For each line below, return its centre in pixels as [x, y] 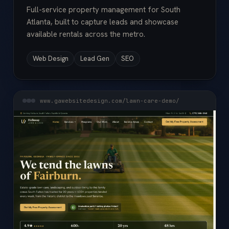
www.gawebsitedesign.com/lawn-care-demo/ [109, 100]
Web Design [50, 59]
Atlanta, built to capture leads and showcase [102, 22]
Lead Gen [95, 59]
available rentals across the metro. [86, 34]
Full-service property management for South [104, 9]
